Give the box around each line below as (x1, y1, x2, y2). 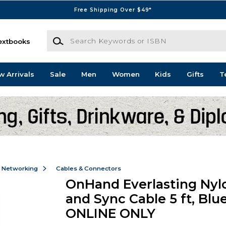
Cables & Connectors (55, 164, 121, 172)
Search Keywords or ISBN (46, 31, 137, 39)
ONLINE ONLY (65, 206, 155, 221)
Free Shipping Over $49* (74, 6, 152, 13)
